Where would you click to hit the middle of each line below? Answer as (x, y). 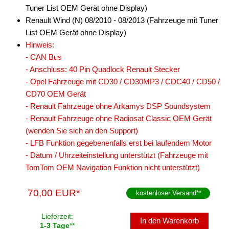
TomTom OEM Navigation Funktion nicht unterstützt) (113, 167)
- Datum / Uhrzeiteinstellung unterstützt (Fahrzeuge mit (117, 155)
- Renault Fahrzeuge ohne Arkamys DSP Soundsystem (118, 106)
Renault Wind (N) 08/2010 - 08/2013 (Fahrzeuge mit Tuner (122, 20)
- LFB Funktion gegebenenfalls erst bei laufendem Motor (119, 143)
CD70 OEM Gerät (56, 94)
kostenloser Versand (166, 193)
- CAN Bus (44, 57)
